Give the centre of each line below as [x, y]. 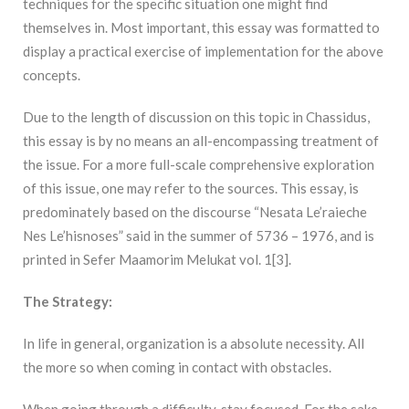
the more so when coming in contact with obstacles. [177, 367]
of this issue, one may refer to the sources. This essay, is [191, 189]
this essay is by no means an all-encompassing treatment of [201, 141]
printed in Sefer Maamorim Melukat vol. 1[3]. [157, 260]
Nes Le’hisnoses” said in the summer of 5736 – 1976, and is [199, 236]
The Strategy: [68, 302]
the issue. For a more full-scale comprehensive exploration [199, 165]
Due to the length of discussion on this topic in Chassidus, [196, 117]
